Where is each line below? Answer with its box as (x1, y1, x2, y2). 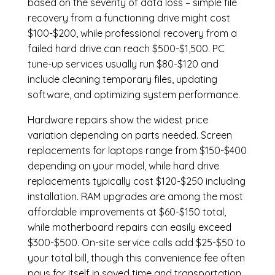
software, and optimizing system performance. (27, 88, 240, 101)
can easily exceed (147, 221, 231, 234)
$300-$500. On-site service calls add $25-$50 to (27, 236, 246, 249)
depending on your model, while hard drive (27, 160, 219, 172)
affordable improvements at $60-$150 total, (27, 206, 226, 219)
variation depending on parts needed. (27, 129, 201, 142)
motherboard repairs (52, 221, 148, 234)
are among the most (147, 190, 243, 203)
